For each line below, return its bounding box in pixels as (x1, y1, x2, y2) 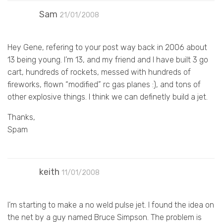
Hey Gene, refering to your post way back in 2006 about (7, 42, 207, 52)
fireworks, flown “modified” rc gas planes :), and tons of (7, 79, 201, 89)
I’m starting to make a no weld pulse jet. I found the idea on (7, 200, 214, 210)
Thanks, (7, 112, 35, 122)
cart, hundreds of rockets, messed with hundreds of (7, 67, 191, 77)
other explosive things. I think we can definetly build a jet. (7, 92, 208, 102)
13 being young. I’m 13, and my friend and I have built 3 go (7, 55, 208, 64)
